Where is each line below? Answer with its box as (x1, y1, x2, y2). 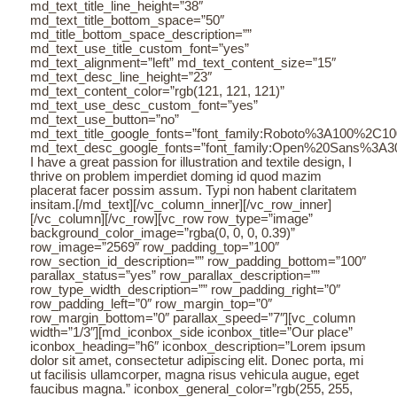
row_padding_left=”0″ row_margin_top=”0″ (30, 296, 273, 312)
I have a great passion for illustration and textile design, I (30, 154, 353, 170)
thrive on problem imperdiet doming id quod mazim (30, 168, 323, 184)
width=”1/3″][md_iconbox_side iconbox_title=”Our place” (30, 324, 354, 340)
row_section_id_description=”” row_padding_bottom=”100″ (30, 253, 367, 269)
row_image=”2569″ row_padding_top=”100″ (30, 239, 280, 255)
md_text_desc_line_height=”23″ (30, 69, 213, 85)
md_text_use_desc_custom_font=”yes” (30, 97, 259, 113)
